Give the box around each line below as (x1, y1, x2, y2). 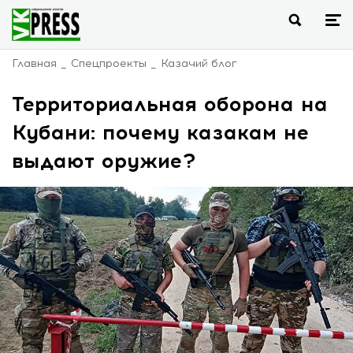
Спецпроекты (71, 57, 147, 70)
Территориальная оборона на (12, 91, 328, 117)
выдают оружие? (12, 148, 195, 173)
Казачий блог (161, 57, 237, 70)
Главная (12, 57, 57, 70)
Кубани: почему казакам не (12, 120, 309, 145)
